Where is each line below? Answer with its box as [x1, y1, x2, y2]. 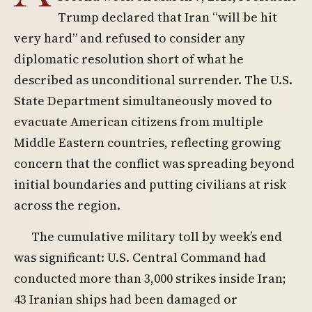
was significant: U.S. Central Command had [14, 249, 266, 267]
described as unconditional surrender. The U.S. [14, 71, 292, 88]
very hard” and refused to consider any [14, 29, 245, 47]
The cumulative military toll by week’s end [31, 228, 283, 246]
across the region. [14, 196, 120, 214]
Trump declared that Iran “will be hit [58, 8, 277, 26]
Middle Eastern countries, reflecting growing [14, 134, 281, 151]
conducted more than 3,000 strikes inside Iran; [14, 270, 286, 288]
